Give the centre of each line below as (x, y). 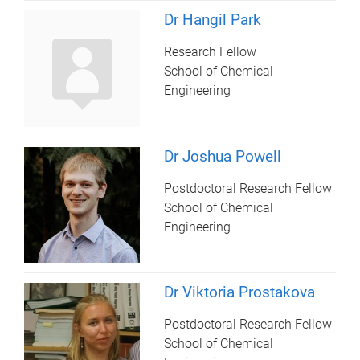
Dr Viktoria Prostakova (240, 292)
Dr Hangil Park (213, 20)
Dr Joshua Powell (223, 156)
